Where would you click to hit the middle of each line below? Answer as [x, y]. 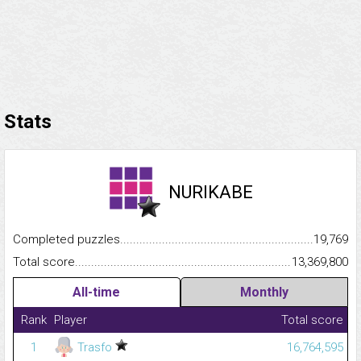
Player [71, 320]
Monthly [264, 293]
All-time [97, 293]
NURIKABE [210, 193]
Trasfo [95, 348]
